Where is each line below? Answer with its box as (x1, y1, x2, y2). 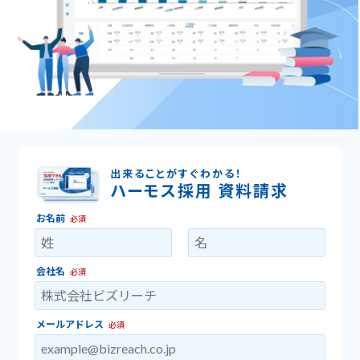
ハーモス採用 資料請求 (109, 180, 288, 200)
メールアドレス (35, 317, 104, 330)
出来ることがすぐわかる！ (109, 166, 243, 180)
